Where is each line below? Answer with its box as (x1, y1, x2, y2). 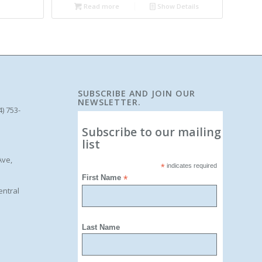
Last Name (82, 223, 120, 232)
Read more (81, 1, 119, 11)
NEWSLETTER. (77, 96, 141, 108)
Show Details (156, 1, 199, 11)
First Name (82, 173, 124, 182)
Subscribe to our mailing (82, 123, 222, 140)
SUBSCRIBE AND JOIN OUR (77, 87, 195, 99)
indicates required (165, 161, 218, 169)
